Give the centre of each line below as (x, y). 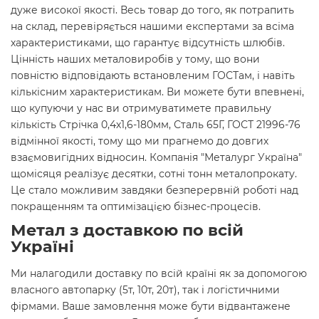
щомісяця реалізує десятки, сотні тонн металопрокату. (154, 174)
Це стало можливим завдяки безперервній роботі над (155, 190)
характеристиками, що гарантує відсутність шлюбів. (148, 43)
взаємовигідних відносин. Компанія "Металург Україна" (156, 158)
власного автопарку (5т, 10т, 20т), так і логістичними (145, 290)
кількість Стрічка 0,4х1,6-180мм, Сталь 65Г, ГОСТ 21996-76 (156, 125)
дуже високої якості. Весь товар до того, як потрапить (152, 10)
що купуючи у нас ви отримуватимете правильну (141, 109)
